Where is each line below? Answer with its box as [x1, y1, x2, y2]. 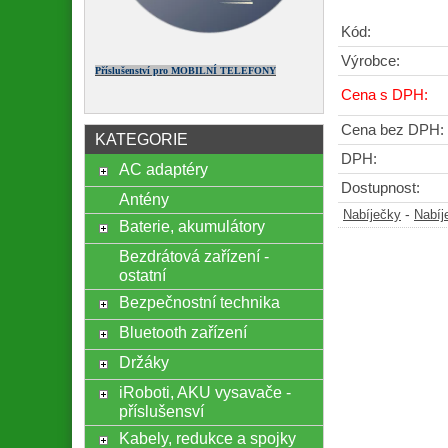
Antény [118, 189, 169, 208]
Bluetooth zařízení [118, 322, 247, 341]
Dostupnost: [341, 179, 420, 196]
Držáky [118, 352, 169, 371]
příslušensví [118, 401, 204, 420]
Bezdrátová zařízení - [118, 246, 269, 265]
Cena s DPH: [341, 86, 428, 103]
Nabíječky [343, 207, 401, 222]
